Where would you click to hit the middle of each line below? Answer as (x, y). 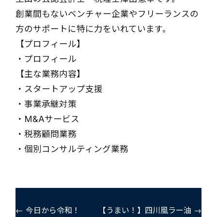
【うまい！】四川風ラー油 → (150, 210)
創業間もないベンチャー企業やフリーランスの (107, 14)
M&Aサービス (52, 119)
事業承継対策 (50, 104)
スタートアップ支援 (63, 89)
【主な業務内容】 (50, 74)
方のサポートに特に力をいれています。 (93, 29)
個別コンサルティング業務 (76, 149)
